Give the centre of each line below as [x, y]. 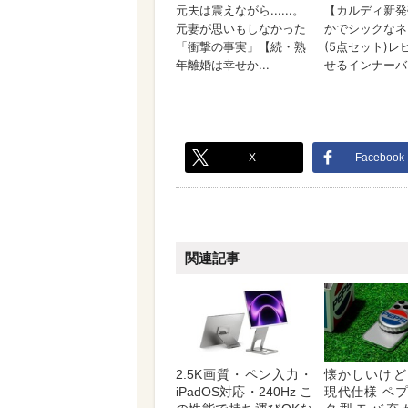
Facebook [380, 158]
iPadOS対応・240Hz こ [244, 391]
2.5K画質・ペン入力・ [244, 374]
